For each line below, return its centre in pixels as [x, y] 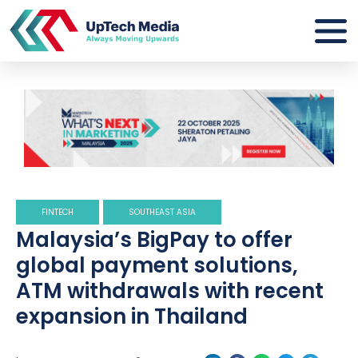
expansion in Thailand [132, 317]
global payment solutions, [157, 266]
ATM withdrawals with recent [170, 291]
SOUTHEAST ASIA [162, 213]
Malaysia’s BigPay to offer [154, 240]
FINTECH [58, 213]
